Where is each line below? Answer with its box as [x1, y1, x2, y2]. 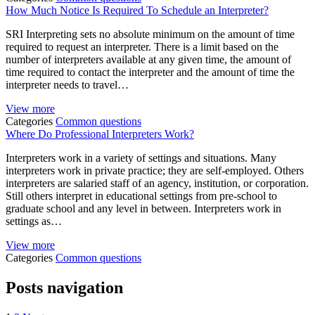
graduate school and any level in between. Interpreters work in [6, 202, 281, 215]
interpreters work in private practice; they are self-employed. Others [6, 165, 304, 177]
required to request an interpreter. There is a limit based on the [6, 41, 278, 53]
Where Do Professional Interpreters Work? [6, 128, 194, 141]
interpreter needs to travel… [6, 79, 129, 91]
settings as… [6, 215, 62, 228]
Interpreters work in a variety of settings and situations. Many [6, 152, 276, 165]
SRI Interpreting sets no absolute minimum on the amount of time [6, 28, 295, 41]
